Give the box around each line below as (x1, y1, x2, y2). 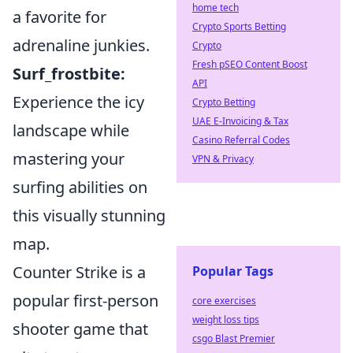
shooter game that (13, 318, 148, 340)
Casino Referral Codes (192, 133, 290, 147)
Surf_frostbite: (13, 63, 125, 84)
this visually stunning (13, 205, 165, 226)
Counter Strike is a (13, 262, 146, 283)
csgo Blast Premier (192, 332, 275, 345)
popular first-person (13, 290, 158, 311)
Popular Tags (192, 262, 273, 280)
